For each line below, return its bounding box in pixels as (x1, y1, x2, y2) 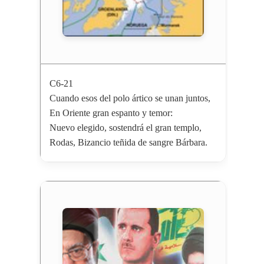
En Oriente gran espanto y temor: (49, 108, 173, 118)
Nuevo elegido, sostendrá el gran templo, (49, 123, 202, 133)
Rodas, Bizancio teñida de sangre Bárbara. (49, 137, 207, 148)
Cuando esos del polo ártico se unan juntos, (49, 93, 210, 104)
